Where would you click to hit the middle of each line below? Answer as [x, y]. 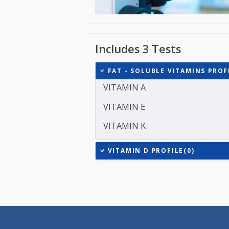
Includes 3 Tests [153, 80]
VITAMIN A [138, 123]
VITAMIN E [138, 144]
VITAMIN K [138, 165]
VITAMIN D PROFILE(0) [166, 193]
